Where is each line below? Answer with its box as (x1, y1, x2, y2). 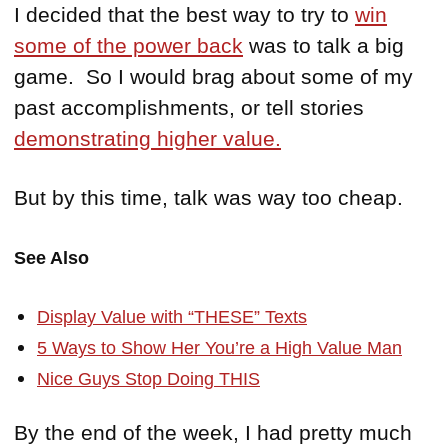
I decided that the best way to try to (14, 3, 355, 27)
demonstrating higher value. (14, 127, 281, 151)
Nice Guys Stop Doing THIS (37, 369, 260, 390)
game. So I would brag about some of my (14, 65, 413, 89)
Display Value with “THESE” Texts (37, 307, 307, 328)
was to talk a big (243, 34, 404, 58)
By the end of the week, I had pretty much (14, 421, 412, 445)
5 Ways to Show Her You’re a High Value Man (37, 338, 402, 359)
